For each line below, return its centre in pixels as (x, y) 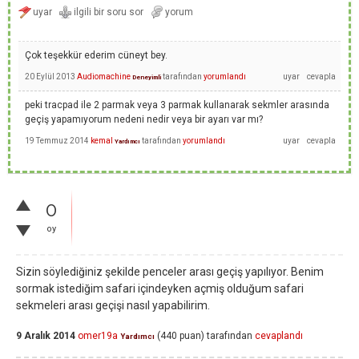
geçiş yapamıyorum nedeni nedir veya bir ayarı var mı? (144, 119)
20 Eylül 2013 (50, 76)
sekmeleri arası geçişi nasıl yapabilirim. (113, 305)
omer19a (98, 336)
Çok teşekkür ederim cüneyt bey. (96, 55)
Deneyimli (147, 77)
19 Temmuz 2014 (57, 140)
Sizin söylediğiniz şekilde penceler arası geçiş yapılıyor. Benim (170, 272)
